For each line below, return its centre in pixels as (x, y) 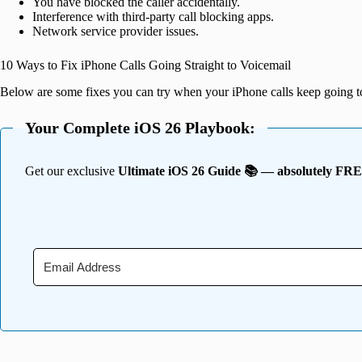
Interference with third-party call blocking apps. (153, 17)
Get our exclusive (72, 170)
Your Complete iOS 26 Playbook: (140, 127)
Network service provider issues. (116, 32)
